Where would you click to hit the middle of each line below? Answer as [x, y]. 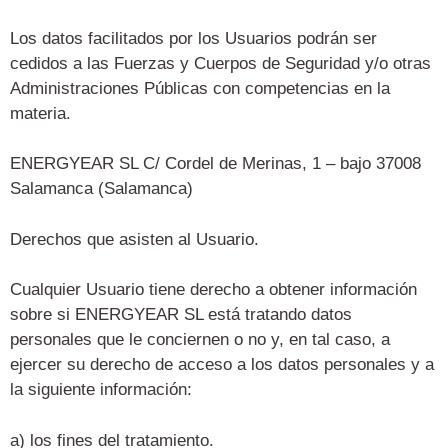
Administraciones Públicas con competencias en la [200, 88]
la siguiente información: [101, 390]
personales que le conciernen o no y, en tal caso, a [200, 340]
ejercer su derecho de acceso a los [144, 365]
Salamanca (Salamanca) [101, 189]
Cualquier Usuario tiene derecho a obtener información [213, 290]
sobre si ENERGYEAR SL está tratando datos [181, 315]
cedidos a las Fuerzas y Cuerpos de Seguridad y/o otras [220, 63]
